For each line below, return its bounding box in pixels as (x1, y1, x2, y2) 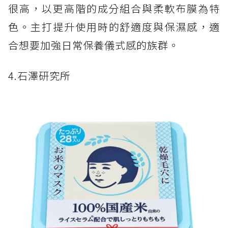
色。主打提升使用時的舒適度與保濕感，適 (8, 19, 220, 35)
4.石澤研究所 (8, 68, 71, 83)
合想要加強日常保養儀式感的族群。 (8, 38, 179, 53)
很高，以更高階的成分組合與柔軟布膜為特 (8, 1, 220, 16)
